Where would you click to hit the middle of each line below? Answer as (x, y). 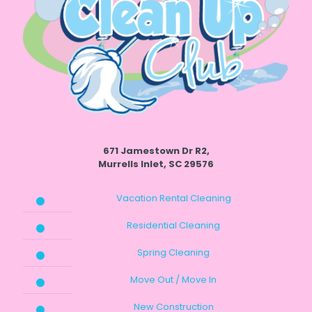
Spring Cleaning (173, 252)
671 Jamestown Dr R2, (156, 150)
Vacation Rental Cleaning (173, 198)
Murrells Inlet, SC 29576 (156, 164)
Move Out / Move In (173, 279)
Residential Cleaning (173, 225)
